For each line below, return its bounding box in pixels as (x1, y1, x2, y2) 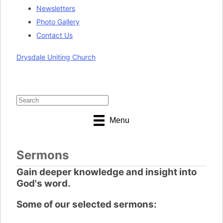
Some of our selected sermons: (16, 199, 157, 211)
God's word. (16, 178, 71, 190)
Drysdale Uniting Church (16, 53, 96, 61)
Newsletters (36, 4, 75, 12)
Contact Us (36, 31, 73, 39)
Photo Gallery (36, 17, 80, 26)
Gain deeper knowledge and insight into (16, 166, 197, 178)
